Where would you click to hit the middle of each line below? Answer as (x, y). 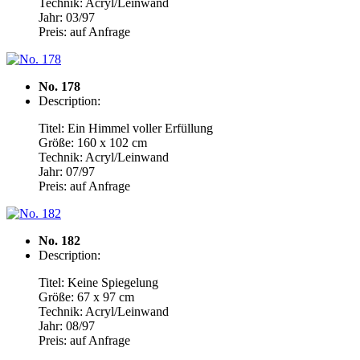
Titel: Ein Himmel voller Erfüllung (126, 128)
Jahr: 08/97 (67, 326)
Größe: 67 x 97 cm (86, 297)
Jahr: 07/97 (67, 172)
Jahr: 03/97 (67, 17)
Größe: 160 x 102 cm (93, 143)
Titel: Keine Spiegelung (98, 282)
